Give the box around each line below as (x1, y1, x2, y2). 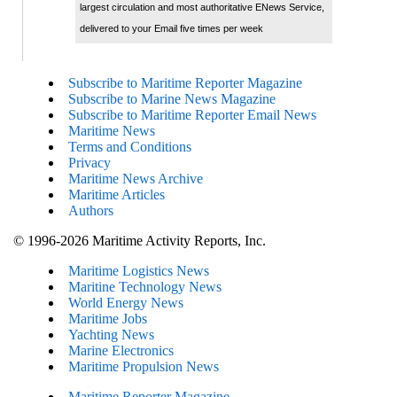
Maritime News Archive (68, 170, 203, 186)
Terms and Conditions (68, 138, 191, 154)
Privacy (68, 154, 111, 170)
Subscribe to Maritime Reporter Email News (68, 106, 316, 122)
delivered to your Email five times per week (79, 22, 263, 34)
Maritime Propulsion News (68, 358, 219, 374)
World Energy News (68, 294, 183, 310)
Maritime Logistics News (68, 262, 209, 278)
